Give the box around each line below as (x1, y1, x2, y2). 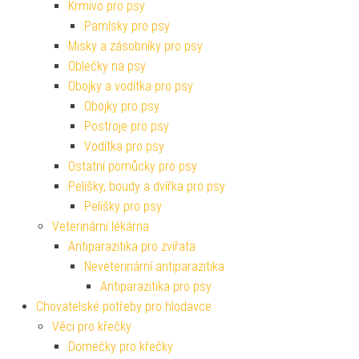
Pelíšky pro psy (84, 199, 162, 215)
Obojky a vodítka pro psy (68, 79, 193, 95)
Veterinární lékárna (52, 219, 149, 235)
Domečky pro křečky (68, 339, 173, 355)
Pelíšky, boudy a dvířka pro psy (68, 179, 225, 195)
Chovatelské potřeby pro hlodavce (36, 299, 212, 315)
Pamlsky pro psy (84, 18, 170, 34)
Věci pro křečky (52, 319, 131, 335)
